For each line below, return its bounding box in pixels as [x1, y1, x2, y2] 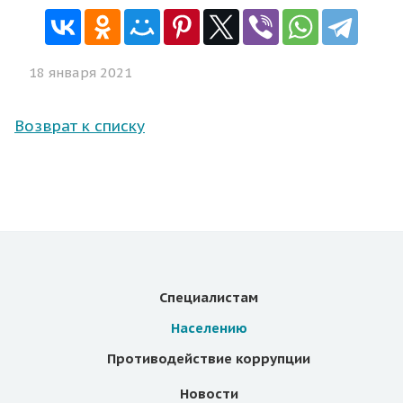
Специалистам [159, 289, 258, 307]
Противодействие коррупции [107, 350, 310, 368]
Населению [170, 319, 247, 337]
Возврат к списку [14, 116, 145, 137]
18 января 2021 [29, 64, 132, 82]
